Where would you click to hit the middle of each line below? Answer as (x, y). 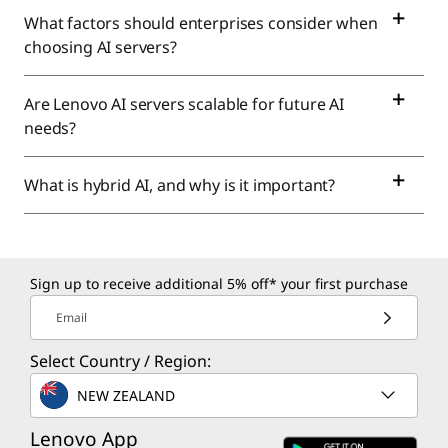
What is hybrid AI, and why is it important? (180, 185)
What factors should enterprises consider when (201, 23)
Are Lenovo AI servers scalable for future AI (184, 104)
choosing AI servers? (100, 47)
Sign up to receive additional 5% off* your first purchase (219, 284)
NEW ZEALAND (126, 395)
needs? (50, 128)
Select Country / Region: (120, 361)
